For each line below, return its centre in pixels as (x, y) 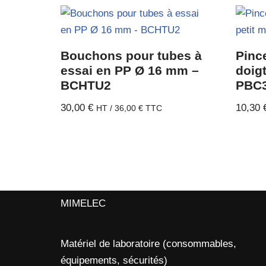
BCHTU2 (86, 85)
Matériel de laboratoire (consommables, (148, 244)
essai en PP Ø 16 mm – (130, 71)
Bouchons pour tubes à (131, 56)
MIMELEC (83, 204)
